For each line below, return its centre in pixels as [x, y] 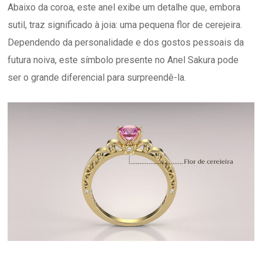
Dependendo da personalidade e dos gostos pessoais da [126, 42]
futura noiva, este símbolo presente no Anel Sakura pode [123, 60]
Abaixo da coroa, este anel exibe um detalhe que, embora [124, 7]
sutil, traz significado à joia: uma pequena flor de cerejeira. [125, 25]
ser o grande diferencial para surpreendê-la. [97, 77]
